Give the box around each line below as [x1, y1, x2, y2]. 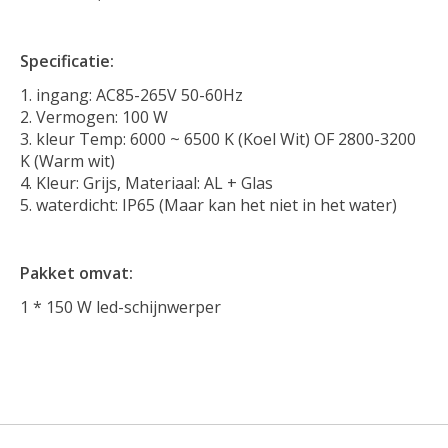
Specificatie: [20, 49, 114, 72]
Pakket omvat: [20, 261, 133, 284]
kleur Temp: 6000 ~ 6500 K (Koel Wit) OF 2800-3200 [36, 127, 416, 150]
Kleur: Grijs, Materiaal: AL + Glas [36, 171, 273, 194]
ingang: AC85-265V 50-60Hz [36, 83, 243, 106]
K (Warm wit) [20, 149, 115, 172]
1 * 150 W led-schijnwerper [20, 295, 221, 318]
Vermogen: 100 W [36, 105, 168, 128]
